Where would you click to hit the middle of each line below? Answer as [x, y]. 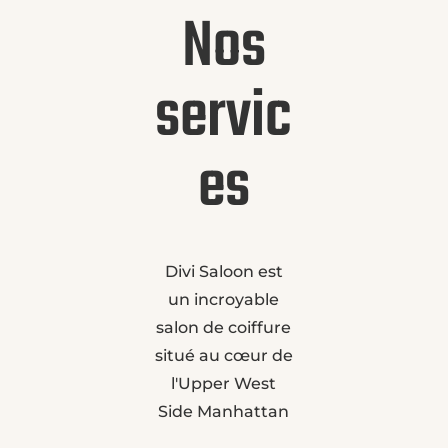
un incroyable [224, 299]
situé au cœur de [223, 355]
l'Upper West [224, 383]
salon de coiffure [224, 327]
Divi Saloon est [223, 271]
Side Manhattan [224, 411]
